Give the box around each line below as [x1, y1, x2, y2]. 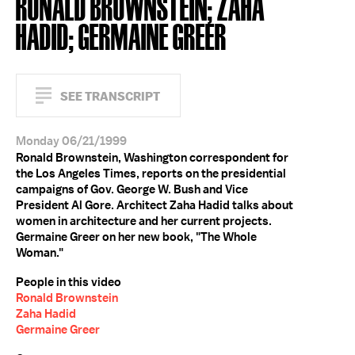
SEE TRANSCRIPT [60, 89, 160, 104]
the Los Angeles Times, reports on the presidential [16, 166, 286, 181]
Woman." [16, 245, 63, 261]
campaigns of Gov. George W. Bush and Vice [16, 181, 248, 197]
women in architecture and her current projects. [16, 213, 272, 229]
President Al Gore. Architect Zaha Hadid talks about [16, 197, 293, 213]
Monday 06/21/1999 [16, 133, 127, 149]
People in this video [16, 274, 121, 290]
